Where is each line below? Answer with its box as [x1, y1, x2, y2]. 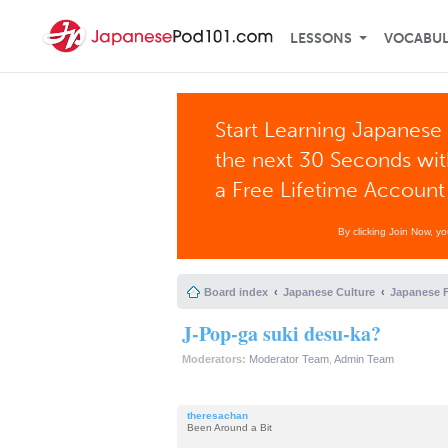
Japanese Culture [283, 286, 375, 298]
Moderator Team [249, 353, 329, 365]
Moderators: [182, 353, 246, 365]
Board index [204, 286, 268, 298]
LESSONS [290, 30, 352, 47]
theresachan [187, 409, 248, 421]
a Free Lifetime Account [215, 177, 446, 202]
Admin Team [334, 353, 394, 365]
